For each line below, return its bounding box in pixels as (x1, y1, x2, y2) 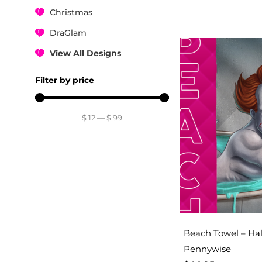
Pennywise (183, 243, 231, 255)
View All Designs (50, 47, 121, 58)
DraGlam (50, 27, 87, 38)
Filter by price (35, 74, 94, 85)
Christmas (50, 6, 92, 18)
